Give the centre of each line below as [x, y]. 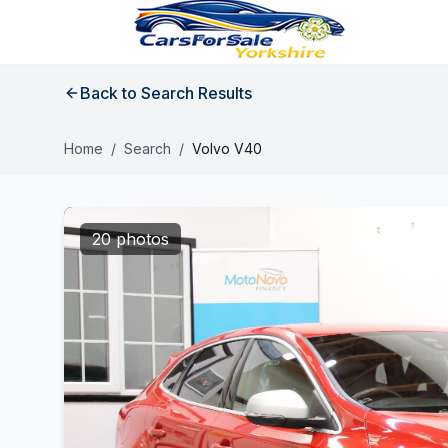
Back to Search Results [166, 93]
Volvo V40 [227, 148]
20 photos [130, 239]
